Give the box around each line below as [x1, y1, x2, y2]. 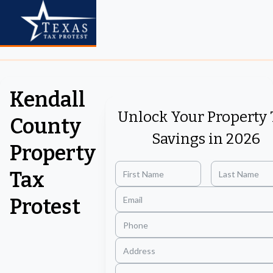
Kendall [10, 87, 85, 112]
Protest [10, 194, 80, 219]
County [10, 114, 81, 139]
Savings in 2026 [152, 130, 260, 147]
